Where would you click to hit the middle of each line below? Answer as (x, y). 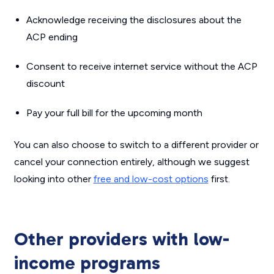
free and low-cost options (151, 179)
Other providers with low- (121, 239)
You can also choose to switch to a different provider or (136, 145)
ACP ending (52, 37)
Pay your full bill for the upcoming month (114, 113)
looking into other (54, 179)
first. (219, 179)
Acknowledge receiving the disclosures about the (134, 20)
